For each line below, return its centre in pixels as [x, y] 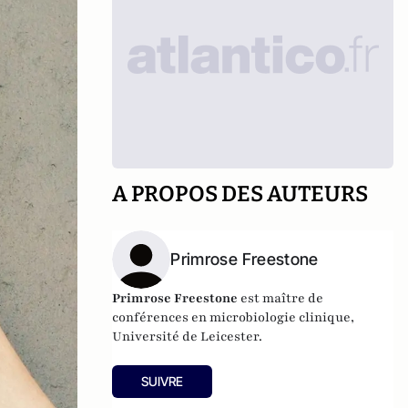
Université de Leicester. [188, 337]
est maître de [281, 298]
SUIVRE [163, 381]
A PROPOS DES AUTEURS [240, 194]
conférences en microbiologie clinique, [234, 317]
